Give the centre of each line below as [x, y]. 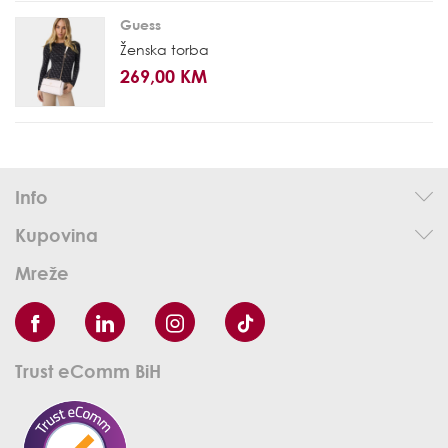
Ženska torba [164, 49]
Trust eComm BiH [88, 370]
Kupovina [56, 234]
